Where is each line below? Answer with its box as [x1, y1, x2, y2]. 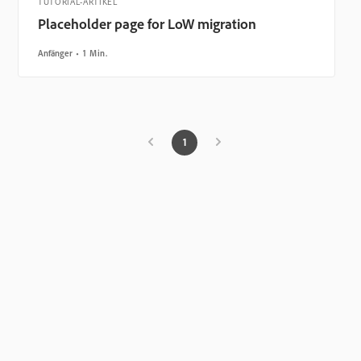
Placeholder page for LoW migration [38, 15, 256, 32]
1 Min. [82, 48, 108, 59]
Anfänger [38, 48, 73, 59]
